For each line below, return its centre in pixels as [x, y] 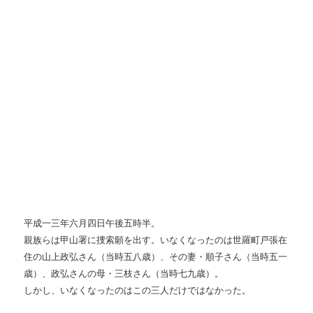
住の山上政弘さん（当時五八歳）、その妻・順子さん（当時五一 [156, 257]
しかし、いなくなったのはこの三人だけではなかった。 [138, 291]
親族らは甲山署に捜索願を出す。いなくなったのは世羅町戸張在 [156, 240]
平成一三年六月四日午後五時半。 [92, 224]
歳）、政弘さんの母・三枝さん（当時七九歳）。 [124, 274]
